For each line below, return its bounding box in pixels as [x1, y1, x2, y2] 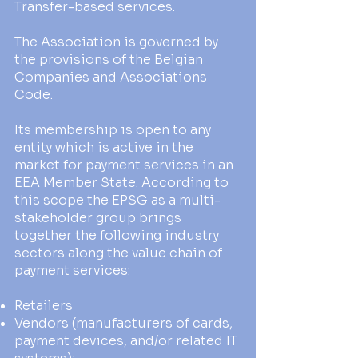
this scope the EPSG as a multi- [14, 192, 221, 209]
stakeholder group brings [14, 209, 181, 226]
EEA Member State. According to [14, 174, 229, 191]
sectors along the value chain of [14, 245, 222, 261]
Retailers [14, 297, 76, 314]
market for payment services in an [14, 157, 233, 173]
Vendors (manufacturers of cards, [14, 315, 233, 332]
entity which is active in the [14, 139, 193, 156]
